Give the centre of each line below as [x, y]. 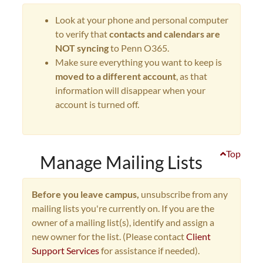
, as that [192, 76]
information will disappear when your [130, 90]
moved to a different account [116, 76]
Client [198, 236]
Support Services [65, 250]
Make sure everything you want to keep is [139, 62]
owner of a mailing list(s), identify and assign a [123, 222]
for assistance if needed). [149, 250]
